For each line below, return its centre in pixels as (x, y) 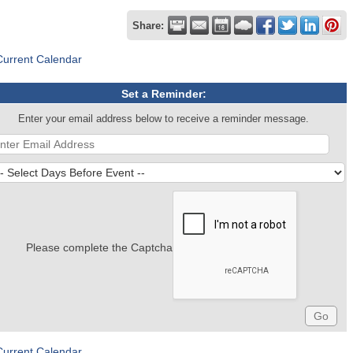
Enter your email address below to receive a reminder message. (164, 119)
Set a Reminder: (163, 94)
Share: (148, 26)
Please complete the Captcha (99, 247)
